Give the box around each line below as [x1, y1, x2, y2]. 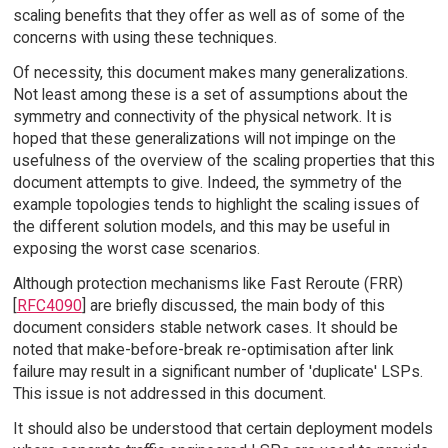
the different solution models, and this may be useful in [12, 216, 390, 236]
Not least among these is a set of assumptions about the [12, 84, 408, 104]
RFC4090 [16, 295, 82, 315]
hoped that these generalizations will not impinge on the [12, 128, 396, 148]
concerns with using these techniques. [12, 28, 277, 48]
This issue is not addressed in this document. [12, 383, 326, 403]
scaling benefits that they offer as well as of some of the [12, 6, 405, 26]
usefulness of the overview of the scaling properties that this [12, 150, 435, 170]
